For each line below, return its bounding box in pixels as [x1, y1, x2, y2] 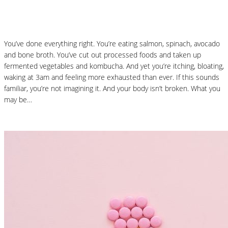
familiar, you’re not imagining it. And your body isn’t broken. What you [4, 83, 220, 94]
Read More [4, 113, 39, 123]
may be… [4, 95, 32, 105]
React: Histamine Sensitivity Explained [4, 6, 199, 20]
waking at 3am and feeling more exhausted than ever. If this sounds [4, 72, 219, 82]
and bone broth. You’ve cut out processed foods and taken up [4, 50, 201, 60]
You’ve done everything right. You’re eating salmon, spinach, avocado [4, 39, 220, 49]
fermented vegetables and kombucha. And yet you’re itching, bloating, [4, 61, 224, 71]
